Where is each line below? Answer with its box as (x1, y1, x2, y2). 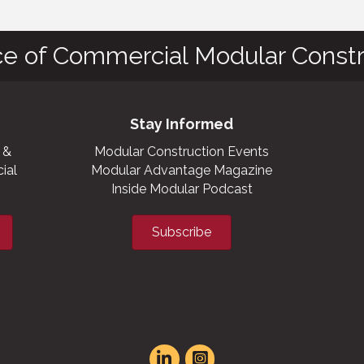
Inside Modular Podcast (110, 181, 253, 197)
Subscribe (152, 224, 212, 240)
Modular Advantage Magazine (91, 162, 273, 178)
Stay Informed (130, 115, 234, 132)
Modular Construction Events (94, 144, 270, 159)
